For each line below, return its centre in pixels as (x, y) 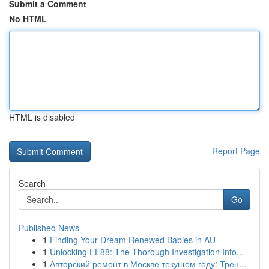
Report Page (236, 151)
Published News (49, 228)
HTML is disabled (42, 117)
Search (32, 183)
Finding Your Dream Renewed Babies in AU (133, 240)
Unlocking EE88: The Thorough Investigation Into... (147, 252)
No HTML (28, 19)
